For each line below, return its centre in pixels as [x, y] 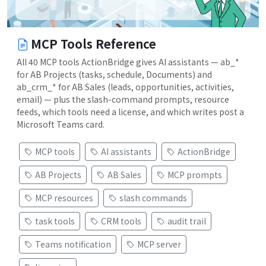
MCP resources [64, 198]
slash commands [153, 198]
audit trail [187, 221]
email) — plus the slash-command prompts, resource [123, 99]
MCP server [159, 244]
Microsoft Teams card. [61, 124]
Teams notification [73, 244]
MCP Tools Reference [94, 44]
